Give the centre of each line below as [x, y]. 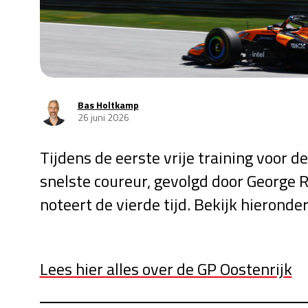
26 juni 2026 [103, 117]
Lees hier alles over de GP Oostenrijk [166, 269]
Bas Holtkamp [108, 105]
